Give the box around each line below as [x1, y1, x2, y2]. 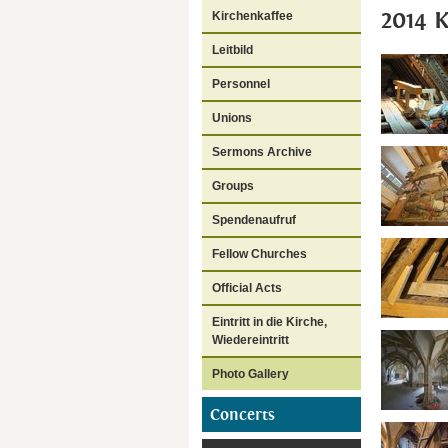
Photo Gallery [212, 366, 289, 381]
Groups [212, 178, 254, 193]
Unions [212, 110, 252, 125]
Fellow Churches [212, 246, 307, 261]
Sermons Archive [212, 144, 312, 159]
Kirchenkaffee [212, 8, 293, 23]
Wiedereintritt [212, 332, 289, 347]
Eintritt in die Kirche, [212, 314, 327, 329]
